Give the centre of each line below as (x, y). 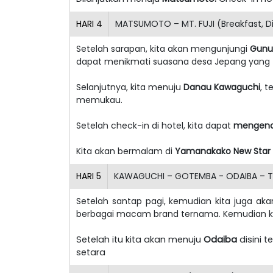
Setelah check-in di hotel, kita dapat (155, 125)
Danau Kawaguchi (222, 87)
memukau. (99, 100)
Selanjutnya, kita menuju (130, 87)
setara (91, 252)
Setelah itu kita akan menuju (140, 239)
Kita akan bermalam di (126, 151)
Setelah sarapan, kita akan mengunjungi (163, 48)
